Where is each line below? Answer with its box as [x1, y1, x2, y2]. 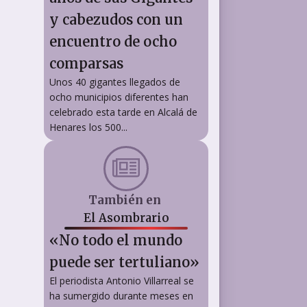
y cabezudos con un [49, 10, 183, 28]
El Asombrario [83, 210, 169, 225]
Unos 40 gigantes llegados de [49, 75, 180, 88]
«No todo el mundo [49, 231, 182, 249]
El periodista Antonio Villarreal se [49, 273, 194, 287]
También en [88, 192, 164, 208]
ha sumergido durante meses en [49, 288, 193, 302]
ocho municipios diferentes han [49, 90, 188, 103]
